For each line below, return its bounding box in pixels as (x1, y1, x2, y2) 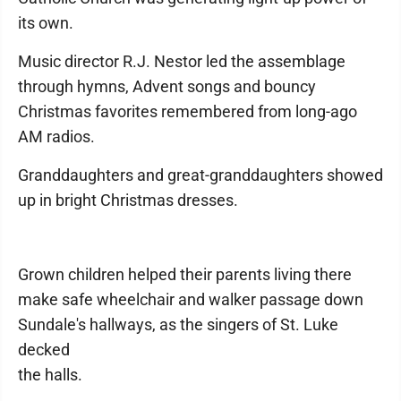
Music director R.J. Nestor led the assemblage (18, 52, 346, 71)
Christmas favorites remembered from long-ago (18, 102, 357, 121)
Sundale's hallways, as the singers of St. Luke (18, 315, 338, 334)
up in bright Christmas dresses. (18, 191, 238, 209)
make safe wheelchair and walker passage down (18, 290, 363, 309)
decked (18, 340, 70, 359)
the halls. (18, 365, 82, 384)
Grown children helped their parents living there (18, 265, 352, 284)
